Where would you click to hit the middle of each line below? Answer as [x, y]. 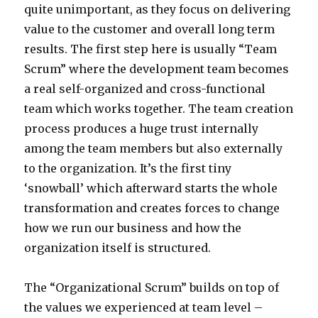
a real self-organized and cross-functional [145, 89]
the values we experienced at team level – [144, 308]
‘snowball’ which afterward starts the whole [151, 188]
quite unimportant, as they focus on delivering [158, 10]
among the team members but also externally [154, 149]
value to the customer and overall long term [150, 29]
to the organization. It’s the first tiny [128, 169]
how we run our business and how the [133, 228]
